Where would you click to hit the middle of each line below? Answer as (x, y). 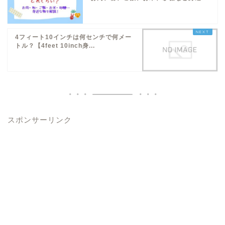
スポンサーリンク (40, 120)
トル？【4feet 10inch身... (55, 45)
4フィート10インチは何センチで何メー (73, 37)
